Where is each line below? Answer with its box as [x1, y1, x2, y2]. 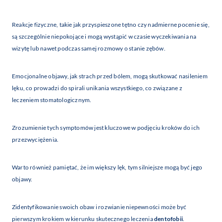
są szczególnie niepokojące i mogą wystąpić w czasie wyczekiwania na [12, 33, 197, 41]
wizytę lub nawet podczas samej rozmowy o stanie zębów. [12, 45, 166, 53]
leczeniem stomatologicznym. [12, 96, 92, 104]
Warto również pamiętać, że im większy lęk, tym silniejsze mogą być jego [12, 164, 203, 171]
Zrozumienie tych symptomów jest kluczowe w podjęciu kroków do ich [12, 124, 200, 132]
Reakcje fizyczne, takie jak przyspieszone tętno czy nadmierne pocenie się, [12, 21, 210, 29]
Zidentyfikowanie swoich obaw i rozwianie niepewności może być [12, 203, 187, 211]
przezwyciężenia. [12, 136, 59, 144]
